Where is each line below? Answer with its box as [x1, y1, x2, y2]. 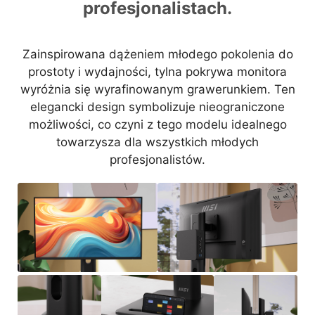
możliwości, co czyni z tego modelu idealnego [28, 117, 287, 131]
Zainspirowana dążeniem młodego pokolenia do [22, 46, 293, 61]
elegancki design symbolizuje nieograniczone [30, 99, 285, 114]
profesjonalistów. [110, 152, 205, 167]
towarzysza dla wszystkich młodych [56, 134, 259, 149]
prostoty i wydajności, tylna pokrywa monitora [28, 64, 287, 79]
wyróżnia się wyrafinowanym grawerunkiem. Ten [20, 82, 295, 96]
